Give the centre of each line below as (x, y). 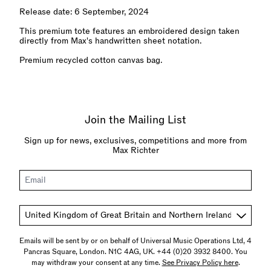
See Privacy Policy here (200, 263)
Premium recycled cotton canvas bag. (91, 60)
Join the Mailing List (135, 120)
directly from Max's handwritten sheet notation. (110, 41)
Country (34, 214)
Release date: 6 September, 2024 (84, 12)
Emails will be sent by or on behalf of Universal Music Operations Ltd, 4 (135, 241)
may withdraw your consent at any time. (96, 263)
